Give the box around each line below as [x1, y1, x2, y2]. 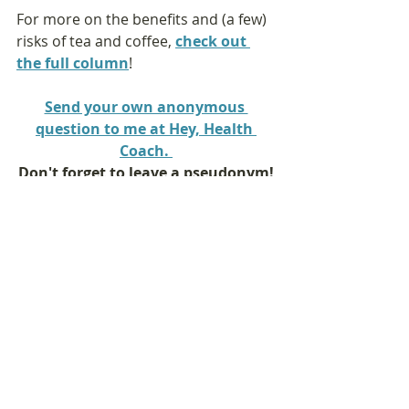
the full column [16, 53, 129, 74]
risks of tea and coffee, [16, 31, 175, 52]
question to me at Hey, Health [36, 119, 257, 140]
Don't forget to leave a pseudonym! [18, 163, 274, 184]
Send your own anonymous [44, 97, 248, 118]
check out [175, 31, 250, 52]
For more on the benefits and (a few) [16, 9, 270, 30]
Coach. [120, 141, 173, 162]
